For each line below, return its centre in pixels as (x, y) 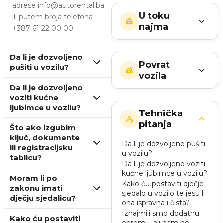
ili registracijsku (41, 148)
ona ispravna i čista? (156, 203)
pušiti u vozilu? (39, 67)
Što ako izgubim (43, 128)
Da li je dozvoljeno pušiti (164, 144)
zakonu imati (36, 188)
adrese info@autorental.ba (58, 5)
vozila (153, 76)
